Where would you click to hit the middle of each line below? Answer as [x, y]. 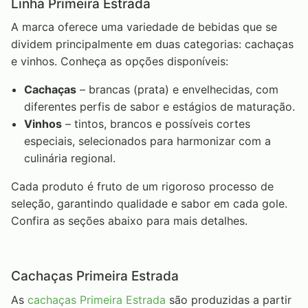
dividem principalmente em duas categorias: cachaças [152, 44]
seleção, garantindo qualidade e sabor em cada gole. [149, 204]
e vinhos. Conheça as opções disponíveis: [120, 62]
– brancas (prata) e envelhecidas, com [178, 90]
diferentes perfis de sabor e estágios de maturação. [160, 107]
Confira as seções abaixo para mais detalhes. [129, 221]
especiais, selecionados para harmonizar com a [148, 141]
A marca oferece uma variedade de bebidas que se [144, 27]
